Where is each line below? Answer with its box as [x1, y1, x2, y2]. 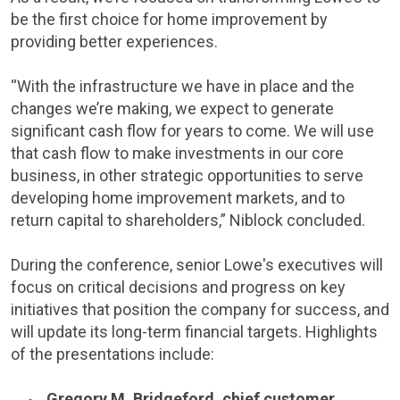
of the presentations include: [11, 345, 214, 363]
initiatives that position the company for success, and [11, 300, 389, 319]
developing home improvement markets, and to [11, 188, 345, 207]
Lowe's [224, 255, 274, 274]
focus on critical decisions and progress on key [11, 278, 346, 296]
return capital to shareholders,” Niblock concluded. [11, 211, 365, 229]
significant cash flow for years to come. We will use [11, 121, 374, 140]
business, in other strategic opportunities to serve [11, 166, 363, 185]
